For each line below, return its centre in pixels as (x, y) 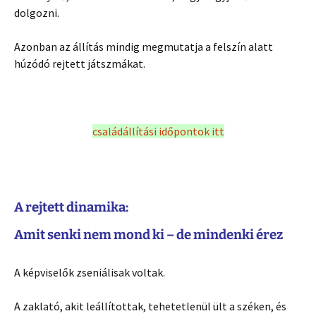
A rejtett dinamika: (71, 207)
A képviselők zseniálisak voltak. (90, 272)
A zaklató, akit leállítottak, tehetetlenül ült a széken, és (150, 306)
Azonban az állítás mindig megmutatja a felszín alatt (144, 46)
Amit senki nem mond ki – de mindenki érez (148, 235)
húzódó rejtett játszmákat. (80, 63)
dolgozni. (37, 12)
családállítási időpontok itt (158, 131)
